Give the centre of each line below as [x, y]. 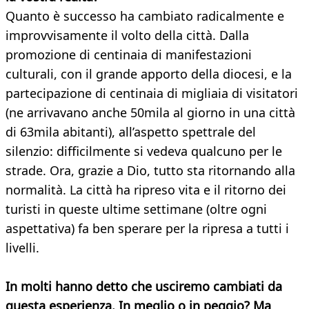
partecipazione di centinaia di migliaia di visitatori [152, 93]
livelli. [22, 248]
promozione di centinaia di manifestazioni [129, 55]
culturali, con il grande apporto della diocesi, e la [149, 74]
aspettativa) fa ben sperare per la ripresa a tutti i [147, 229]
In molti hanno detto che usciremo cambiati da [144, 287]
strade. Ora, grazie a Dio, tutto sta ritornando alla [150, 171]
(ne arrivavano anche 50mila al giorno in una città [150, 113]
